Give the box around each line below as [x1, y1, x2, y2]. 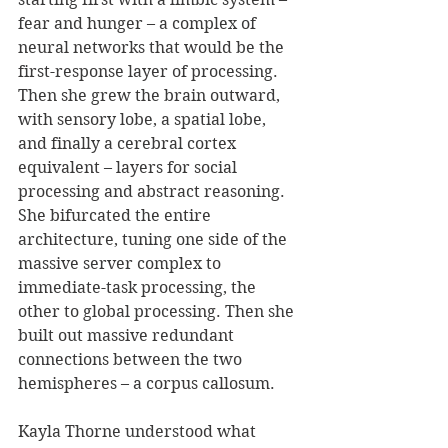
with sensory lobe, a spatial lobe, [18, 109, 270, 129]
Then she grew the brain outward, [18, 85, 284, 105]
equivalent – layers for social [18, 157, 241, 177]
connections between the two [18, 349, 246, 369]
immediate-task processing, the [18, 277, 260, 297]
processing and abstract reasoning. [18, 181, 289, 201]
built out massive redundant [18, 325, 238, 345]
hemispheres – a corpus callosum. [18, 373, 279, 393]
